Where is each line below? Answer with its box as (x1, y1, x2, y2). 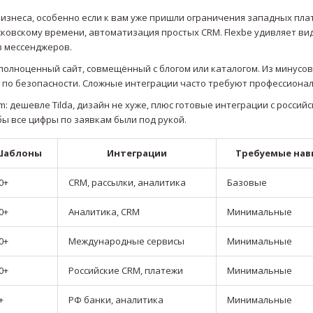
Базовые (227, 176, 267, 189)
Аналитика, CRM (68, 205, 140, 219)
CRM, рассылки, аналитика (68, 176, 186, 189)
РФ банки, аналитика (68, 293, 163, 307)
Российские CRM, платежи (68, 264, 183, 277)
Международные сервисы (68, 235, 184, 248)
